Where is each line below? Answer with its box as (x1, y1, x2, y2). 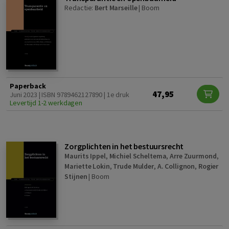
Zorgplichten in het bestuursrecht (64, 141, 184, 152)
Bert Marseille (95, 3, 138, 13)
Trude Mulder (113, 162, 154, 171)
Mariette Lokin (64, 162, 110, 171)
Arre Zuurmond (170, 151, 217, 161)
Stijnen (64, 172, 87, 181)
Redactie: (64, 3, 95, 13)
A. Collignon (157, 162, 195, 171)
